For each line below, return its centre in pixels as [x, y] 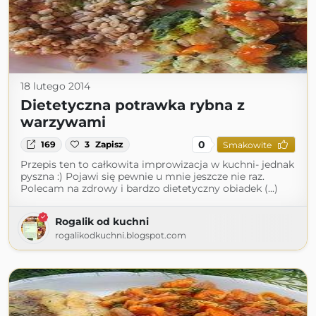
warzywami [63, 122]
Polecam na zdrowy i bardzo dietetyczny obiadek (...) [149, 188]
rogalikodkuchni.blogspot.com [121, 235]
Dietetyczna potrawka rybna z [133, 105]
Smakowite [247, 145]
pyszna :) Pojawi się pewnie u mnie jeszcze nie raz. [142, 176]
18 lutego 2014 [55, 86]
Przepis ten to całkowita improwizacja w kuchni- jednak [157, 164]
